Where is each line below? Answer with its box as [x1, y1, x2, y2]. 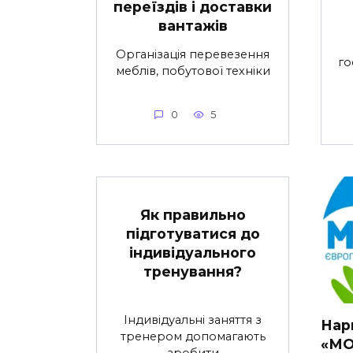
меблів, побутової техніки [115, 63, 270, 78]
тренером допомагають [120, 329, 266, 344]
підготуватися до [125, 225, 260, 242]
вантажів [158, 17, 228, 34]
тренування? [143, 262, 242, 280]
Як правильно [139, 206, 246, 223]
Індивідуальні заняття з [124, 313, 262, 328]
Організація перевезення [116, 46, 269, 61]
